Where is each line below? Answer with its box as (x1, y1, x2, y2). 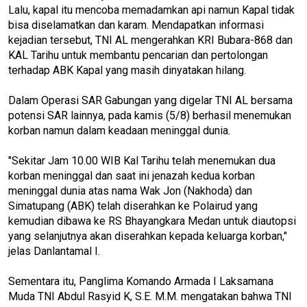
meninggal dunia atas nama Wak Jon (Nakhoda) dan (8, 184, 252, 197)
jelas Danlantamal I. (8, 244, 100, 258)
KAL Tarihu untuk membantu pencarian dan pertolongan (8, 48, 268, 62)
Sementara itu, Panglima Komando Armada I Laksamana (8, 274, 273, 288)
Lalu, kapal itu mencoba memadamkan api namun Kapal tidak (8, 3, 295, 16)
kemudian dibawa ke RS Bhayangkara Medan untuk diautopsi (8, 214, 296, 228)
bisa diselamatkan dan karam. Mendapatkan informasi (8, 18, 264, 32)
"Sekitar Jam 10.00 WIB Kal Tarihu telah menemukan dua (8, 153, 275, 167)
